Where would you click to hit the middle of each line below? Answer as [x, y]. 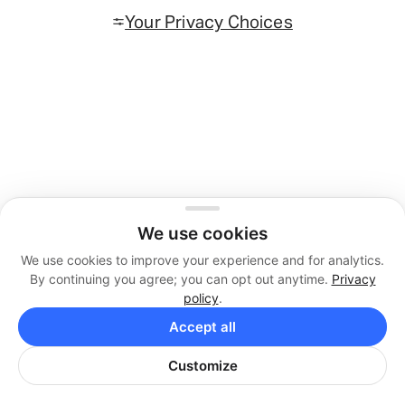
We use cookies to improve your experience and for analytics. [202, 260]
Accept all [202, 327]
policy [201, 298]
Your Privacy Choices [209, 22]
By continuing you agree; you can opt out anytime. [180, 279]
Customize [202, 366]
